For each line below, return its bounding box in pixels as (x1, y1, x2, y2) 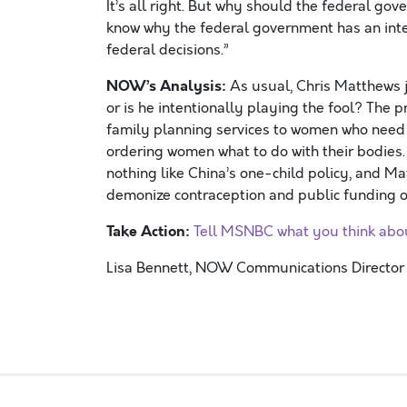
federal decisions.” (106, 40, 229, 60)
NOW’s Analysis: (106, 75, 226, 96)
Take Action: (106, 221, 190, 242)
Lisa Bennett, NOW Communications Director (106, 258, 404, 278)
